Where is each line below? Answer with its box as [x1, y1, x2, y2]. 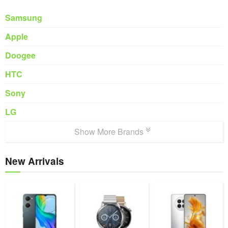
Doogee [5, 49, 36, 61]
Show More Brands [74, 125, 146, 137]
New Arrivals [5, 154, 64, 168]
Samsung [5, 11, 42, 23]
